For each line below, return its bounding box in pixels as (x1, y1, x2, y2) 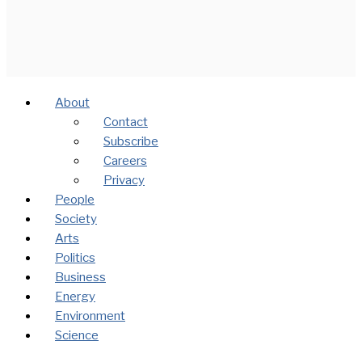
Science (55, 328, 99, 343)
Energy (55, 289, 95, 305)
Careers (103, 154, 147, 169)
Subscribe (103, 134, 158, 149)
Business (55, 270, 106, 285)
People (55, 192, 95, 208)
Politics (55, 250, 95, 266)
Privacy (103, 173, 145, 188)
